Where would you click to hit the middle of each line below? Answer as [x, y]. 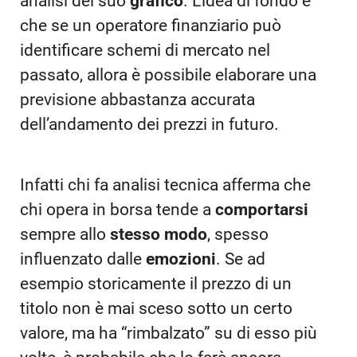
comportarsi [262, 209]
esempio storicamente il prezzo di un [156, 283]
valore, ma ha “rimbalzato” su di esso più [169, 333]
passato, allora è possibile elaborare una [168, 75]
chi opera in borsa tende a [118, 209]
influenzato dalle [83, 259]
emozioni [181, 259]
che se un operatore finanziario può [151, 26]
